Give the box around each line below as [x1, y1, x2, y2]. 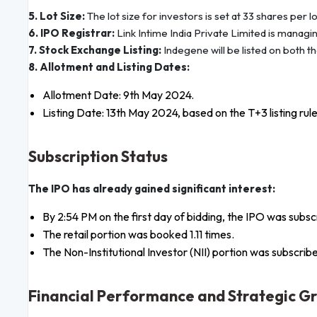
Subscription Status [28, 146, 168, 167]
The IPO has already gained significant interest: [28, 182, 275, 196]
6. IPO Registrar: [28, 26, 117, 40]
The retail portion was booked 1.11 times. [42, 227, 234, 242]
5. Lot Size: [28, 9, 85, 23]
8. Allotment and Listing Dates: [28, 60, 190, 74]
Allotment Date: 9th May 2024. [42, 88, 194, 103]
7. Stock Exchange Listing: [28, 43, 161, 57]
